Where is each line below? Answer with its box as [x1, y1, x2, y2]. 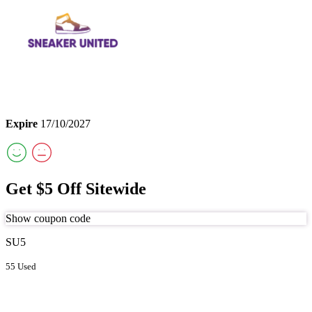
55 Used [6, 261, 36, 272]
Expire [6, 117, 38, 130]
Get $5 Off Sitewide [6, 180, 146, 198]
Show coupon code [6, 212, 91, 225]
